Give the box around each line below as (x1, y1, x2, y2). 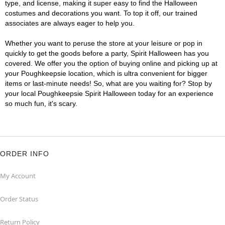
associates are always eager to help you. (5, 19, 135, 27)
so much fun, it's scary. (5, 99, 77, 107)
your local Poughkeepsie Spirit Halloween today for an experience (5, 89, 213, 97)
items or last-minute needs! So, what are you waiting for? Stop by (5, 79, 212, 87)
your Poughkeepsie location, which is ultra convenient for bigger (5, 69, 207, 77)
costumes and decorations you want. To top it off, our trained (5, 9, 197, 17)
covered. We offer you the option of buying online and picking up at (5, 59, 217, 67)
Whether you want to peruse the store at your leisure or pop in (5, 39, 202, 47)
